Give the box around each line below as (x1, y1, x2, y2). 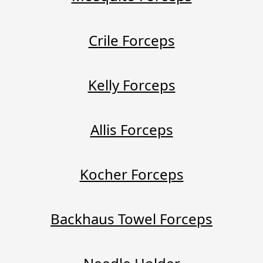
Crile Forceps (88, 30, 175, 50)
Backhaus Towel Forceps (50, 208, 213, 228)
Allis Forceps (90, 119, 173, 139)
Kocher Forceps (79, 164, 184, 184)
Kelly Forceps (87, 75, 176, 95)
